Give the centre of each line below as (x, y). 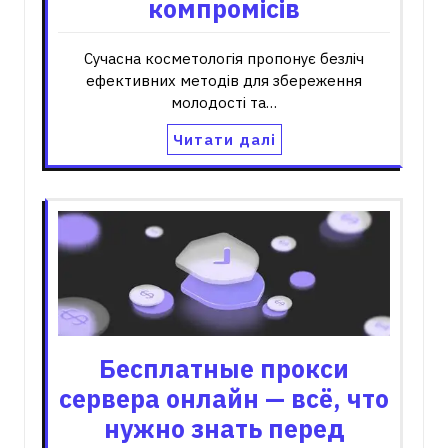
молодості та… (224, 102)
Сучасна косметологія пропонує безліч (224, 58)
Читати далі (224, 139)
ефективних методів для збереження (224, 80)
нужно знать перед (224, 429)
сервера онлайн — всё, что (224, 399)
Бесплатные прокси (224, 369)
